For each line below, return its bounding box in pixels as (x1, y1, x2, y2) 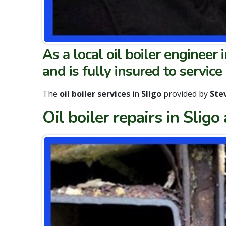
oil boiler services (58, 88, 130, 100)
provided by (161, 88, 210, 100)
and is (42, 62, 82, 81)
